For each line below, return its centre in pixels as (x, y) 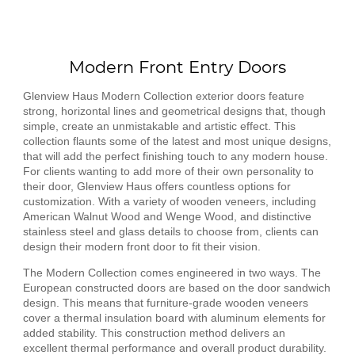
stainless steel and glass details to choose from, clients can (170, 231)
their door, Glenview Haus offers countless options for (157, 186)
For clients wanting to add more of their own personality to (168, 171)
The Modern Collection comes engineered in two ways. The (172, 272)
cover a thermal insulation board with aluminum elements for (174, 317)
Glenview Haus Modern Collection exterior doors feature (163, 95)
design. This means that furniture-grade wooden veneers (165, 302)
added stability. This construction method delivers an (154, 332)
